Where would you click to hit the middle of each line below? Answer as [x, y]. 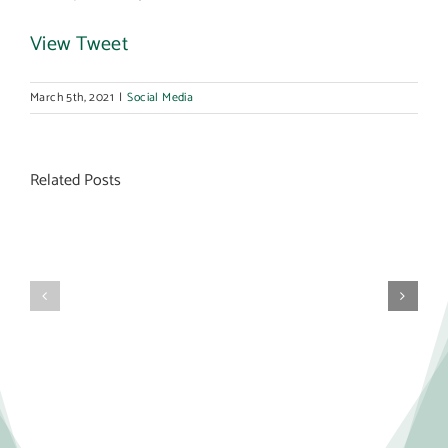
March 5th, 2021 [72, 97]
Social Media [160, 97]
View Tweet [79, 44]
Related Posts [75, 180]
